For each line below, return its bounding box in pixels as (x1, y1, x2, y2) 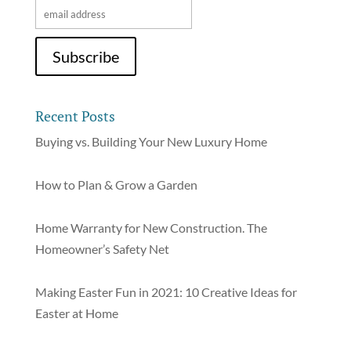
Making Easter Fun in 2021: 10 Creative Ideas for (34, 284, 297, 299)
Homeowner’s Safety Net (34, 241, 169, 256)
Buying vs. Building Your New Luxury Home (34, 133, 267, 149)
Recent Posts (34, 106, 115, 125)
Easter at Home (34, 305, 118, 320)
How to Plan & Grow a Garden (34, 176, 197, 192)
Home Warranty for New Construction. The (34, 219, 267, 235)
